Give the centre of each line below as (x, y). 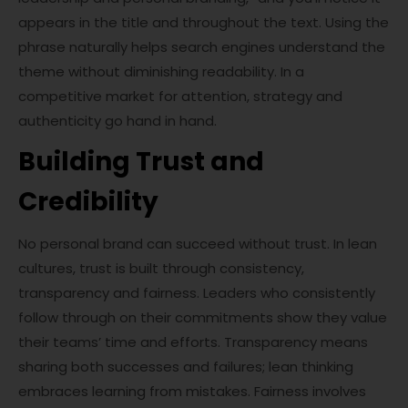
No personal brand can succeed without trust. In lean (198, 244)
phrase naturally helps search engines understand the (202, 47)
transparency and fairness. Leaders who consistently (197, 293)
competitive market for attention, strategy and (180, 96)
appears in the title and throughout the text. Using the (204, 22)
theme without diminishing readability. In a (161, 71)
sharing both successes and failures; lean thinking (186, 367)
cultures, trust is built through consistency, (161, 268)
